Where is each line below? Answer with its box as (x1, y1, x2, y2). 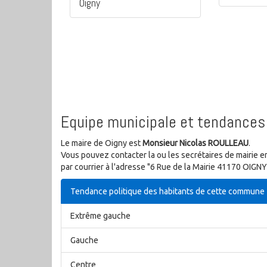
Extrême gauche (70, 211, 131, 221)
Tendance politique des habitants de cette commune (70, 187, 265, 197)
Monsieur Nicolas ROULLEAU (142, 138, 249, 148)
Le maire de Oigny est (61, 138, 142, 148)
